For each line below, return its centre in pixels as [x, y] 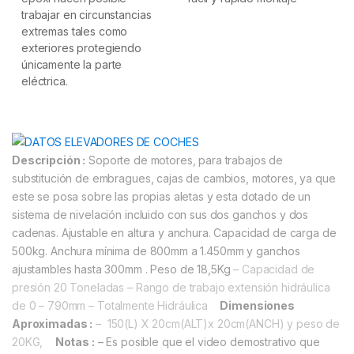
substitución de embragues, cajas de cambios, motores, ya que [174, 179]
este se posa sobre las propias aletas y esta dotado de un [162, 197]
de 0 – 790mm [49, 306]
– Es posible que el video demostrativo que [209, 342]
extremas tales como [75, 32]
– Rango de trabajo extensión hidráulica [229, 288]
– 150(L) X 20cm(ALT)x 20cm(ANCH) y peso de [218, 324]
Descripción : [49, 160]
